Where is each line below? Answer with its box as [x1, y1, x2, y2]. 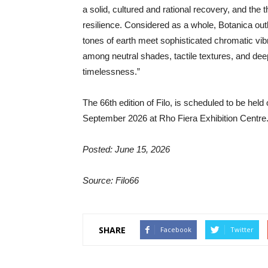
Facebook [160, 225, 191, 234]
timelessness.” [83, 66, 140, 77]
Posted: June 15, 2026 [83, 144, 170, 154]
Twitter [230, 225, 254, 234]
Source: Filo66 [83, 175, 139, 185]
